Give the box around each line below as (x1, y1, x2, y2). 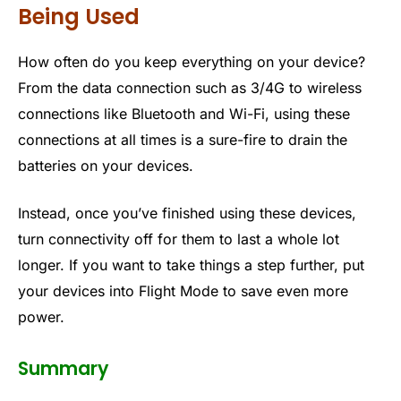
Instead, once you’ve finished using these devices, (18, 204, 356, 223)
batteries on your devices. (18, 156, 193, 175)
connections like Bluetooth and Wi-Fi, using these (18, 104, 350, 123)
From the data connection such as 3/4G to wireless (18, 78, 362, 97)
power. (18, 308, 64, 327)
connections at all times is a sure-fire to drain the (18, 130, 347, 149)
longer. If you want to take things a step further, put (18, 256, 364, 275)
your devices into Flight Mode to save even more (18, 282, 348, 301)
